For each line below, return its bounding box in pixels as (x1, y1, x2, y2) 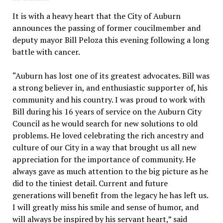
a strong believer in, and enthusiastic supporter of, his (12, 82, 208, 94)
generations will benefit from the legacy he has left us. (12, 190, 208, 201)
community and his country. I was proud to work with (12, 94, 205, 106)
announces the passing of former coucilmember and (12, 22, 201, 34)
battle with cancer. (12, 46, 80, 58)
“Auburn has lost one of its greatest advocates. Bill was (12, 70, 210, 82)
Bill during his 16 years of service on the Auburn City (12, 106, 202, 117)
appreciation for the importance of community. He (12, 154, 196, 165)
